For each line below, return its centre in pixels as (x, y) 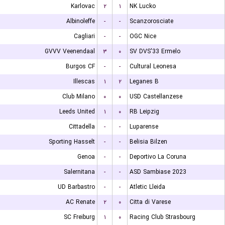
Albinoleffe (81, 21)
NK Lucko (143, 6)
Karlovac (83, 6)
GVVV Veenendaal (70, 51)
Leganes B (144, 82)
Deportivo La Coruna (158, 157)
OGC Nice (143, 36)
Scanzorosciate (151, 21)
